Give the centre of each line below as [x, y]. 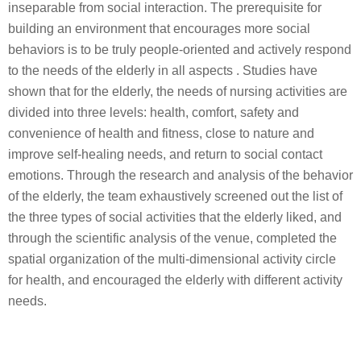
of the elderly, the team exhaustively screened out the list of [175, 197]
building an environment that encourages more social [159, 29]
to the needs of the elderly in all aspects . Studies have [163, 71]
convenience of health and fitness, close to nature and [161, 134]
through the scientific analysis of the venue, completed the [172, 239]
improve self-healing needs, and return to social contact [165, 155]
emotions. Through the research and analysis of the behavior [180, 176]
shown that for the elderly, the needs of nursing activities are [178, 92]
